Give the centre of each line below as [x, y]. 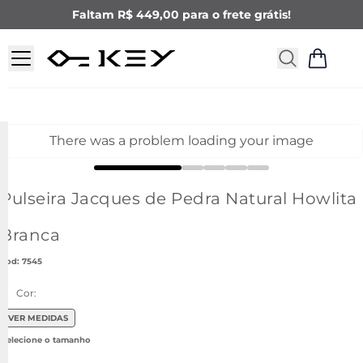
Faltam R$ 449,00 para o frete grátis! [181, 15]
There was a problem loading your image [181, 141]
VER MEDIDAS [38, 318]
